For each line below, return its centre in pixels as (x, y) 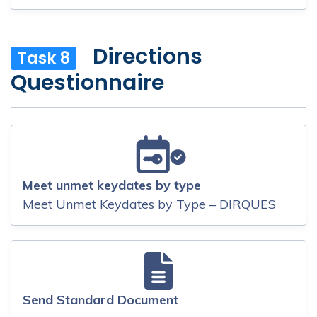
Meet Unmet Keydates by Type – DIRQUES (149, 204)
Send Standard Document (100, 299)
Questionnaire (87, 82)
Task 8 (44, 58)
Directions (148, 57)
